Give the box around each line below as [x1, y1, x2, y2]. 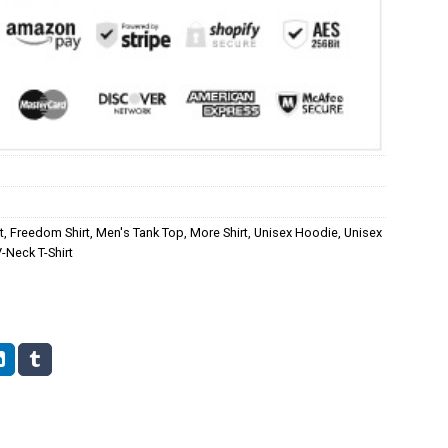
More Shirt [190, 224, 248, 240]
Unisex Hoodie [254, 224, 338, 240]
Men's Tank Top [96, 224, 184, 240]
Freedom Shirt [10, 224, 90, 240]
